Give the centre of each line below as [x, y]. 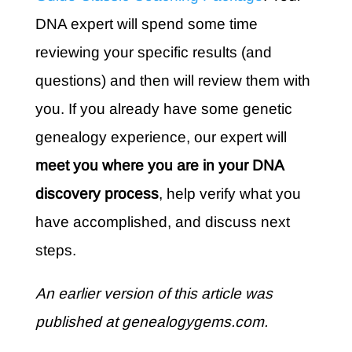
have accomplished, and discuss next [162, 222]
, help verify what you [229, 194]
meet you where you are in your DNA [159, 166]
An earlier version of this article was [154, 294]
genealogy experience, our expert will [161, 137]
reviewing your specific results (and [153, 53]
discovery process [97, 194]
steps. [55, 251]
